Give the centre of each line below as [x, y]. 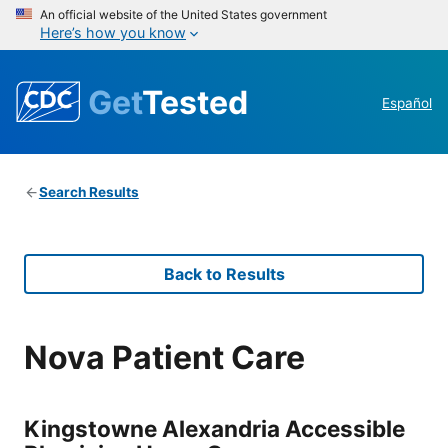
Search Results [88, 192]
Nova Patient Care [164, 357]
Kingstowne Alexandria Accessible [214, 428]
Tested [195, 102]
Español [407, 103]
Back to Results [224, 274]
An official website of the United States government [183, 14]
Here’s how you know [113, 32]
